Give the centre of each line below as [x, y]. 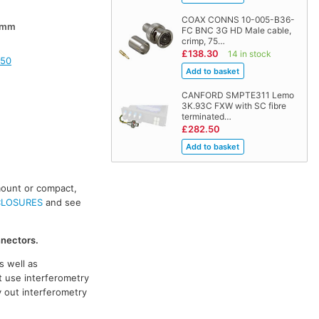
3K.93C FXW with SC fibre [234, 106]
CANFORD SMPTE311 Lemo [237, 95]
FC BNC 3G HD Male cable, [236, 30]
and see [62, 203]
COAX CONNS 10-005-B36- [238, 19]
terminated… [206, 117]
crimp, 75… [203, 41]
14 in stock [249, 53]
